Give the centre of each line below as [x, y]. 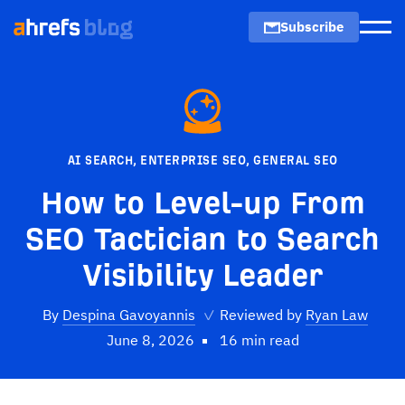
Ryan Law [337, 315]
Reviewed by [259, 315]
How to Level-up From [202, 203]
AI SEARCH [100, 160]
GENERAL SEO [296, 160]
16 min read [259, 340]
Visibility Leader [202, 275]
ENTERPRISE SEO [193, 160]
